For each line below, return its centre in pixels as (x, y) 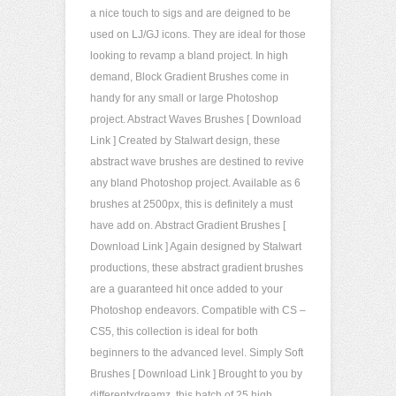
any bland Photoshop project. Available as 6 (195, 183)
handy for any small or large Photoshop (184, 98)
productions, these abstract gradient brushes (197, 268)
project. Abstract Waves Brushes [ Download (196, 119)
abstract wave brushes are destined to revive (197, 162)
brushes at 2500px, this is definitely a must (191, 204)
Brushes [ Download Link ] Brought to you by (196, 374)
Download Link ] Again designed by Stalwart (196, 247)
